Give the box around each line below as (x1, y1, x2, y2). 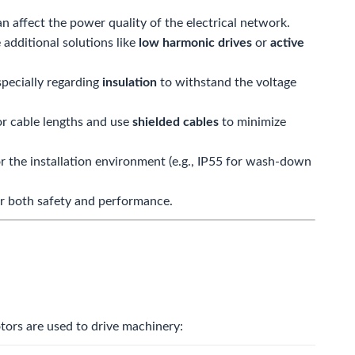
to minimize (219, 116, 286, 128)
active (270, 36, 304, 49)
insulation (102, 76, 157, 89)
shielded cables (132, 116, 219, 128)
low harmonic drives (139, 36, 252, 49)
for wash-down (223, 155, 311, 168)
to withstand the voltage (157, 76, 296, 89)
